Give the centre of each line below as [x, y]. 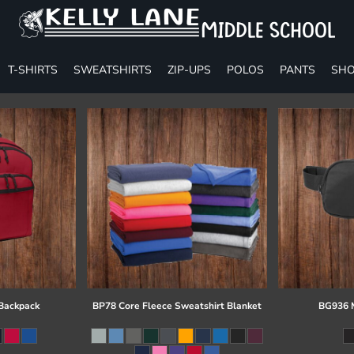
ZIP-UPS [189, 70]
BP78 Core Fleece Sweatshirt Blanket [177, 305]
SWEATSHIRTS [113, 70]
